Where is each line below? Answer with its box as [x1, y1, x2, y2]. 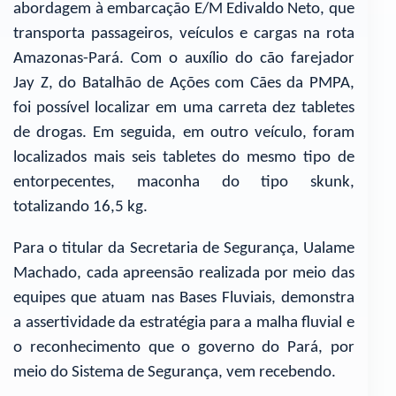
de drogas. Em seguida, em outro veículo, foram [13, 125, 354, 142]
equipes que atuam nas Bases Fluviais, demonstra [13, 289, 354, 307]
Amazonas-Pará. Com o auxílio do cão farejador [13, 50, 354, 68]
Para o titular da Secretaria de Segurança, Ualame [13, 240, 354, 257]
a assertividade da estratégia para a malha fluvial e [13, 314, 354, 331]
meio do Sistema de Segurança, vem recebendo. [13, 363, 340, 381]
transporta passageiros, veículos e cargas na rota [13, 26, 354, 43]
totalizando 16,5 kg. [13, 199, 152, 217]
